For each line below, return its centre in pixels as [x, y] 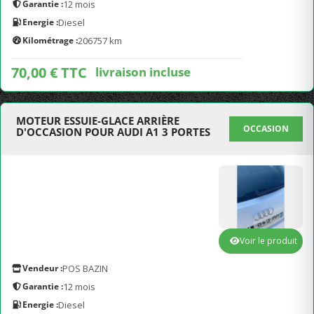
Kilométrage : [50, 40]
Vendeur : [42, 268]
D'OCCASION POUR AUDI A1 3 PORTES [113, 132]
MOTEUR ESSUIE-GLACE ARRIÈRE [98, 121]
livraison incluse [143, 71]
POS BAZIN [85, 268]
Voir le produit [268, 241]
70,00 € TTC [49, 73]
